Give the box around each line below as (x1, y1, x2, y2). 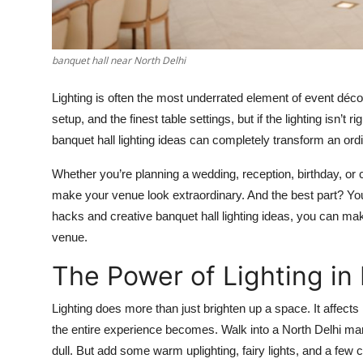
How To (12, 45, 60, 62)
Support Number (12, 85, 115, 101)
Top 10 (12, 6, 53, 22)
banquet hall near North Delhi (52, 53, 186, 67)
